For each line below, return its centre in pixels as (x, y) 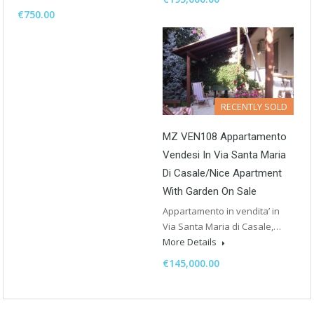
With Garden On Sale (210, 192)
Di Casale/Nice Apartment (222, 173)
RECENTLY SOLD (254, 107)
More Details (191, 242)
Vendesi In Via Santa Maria (224, 155)
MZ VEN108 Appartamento (225, 137)
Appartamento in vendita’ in (221, 211)
